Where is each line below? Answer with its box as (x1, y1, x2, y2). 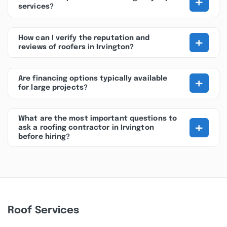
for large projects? (18, 84, 88, 91)
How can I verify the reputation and (18, 34, 150, 42)
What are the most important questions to (18, 115, 177, 122)
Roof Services (8, 205, 80, 216)
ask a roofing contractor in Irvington (18, 124, 154, 131)
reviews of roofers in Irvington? (18, 44, 134, 51)
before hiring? (18, 133, 70, 140)
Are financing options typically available (18, 75, 168, 82)
